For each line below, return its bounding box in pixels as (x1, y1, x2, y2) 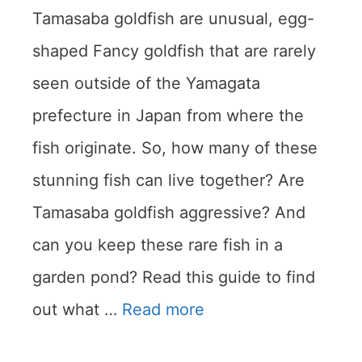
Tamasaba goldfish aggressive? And (32, 203, 305, 223)
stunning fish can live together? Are (32, 170, 305, 191)
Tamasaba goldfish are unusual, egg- (32, 9, 314, 29)
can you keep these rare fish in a (32, 235, 283, 255)
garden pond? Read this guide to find (32, 267, 315, 288)
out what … (32, 300, 122, 320)
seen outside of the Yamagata (32, 74, 260, 94)
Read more (122, 300, 204, 320)
